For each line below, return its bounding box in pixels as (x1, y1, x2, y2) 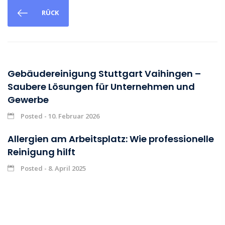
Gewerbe (8, 93, 49, 106)
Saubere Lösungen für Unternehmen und (8, 80, 195, 93)
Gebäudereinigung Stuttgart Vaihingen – (8, 67, 201, 80)
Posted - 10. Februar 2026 (19, 111, 99, 121)
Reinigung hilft (8, 146, 75, 159)
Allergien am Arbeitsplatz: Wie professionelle (8, 133, 214, 146)
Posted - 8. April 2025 (19, 164, 86, 173)
